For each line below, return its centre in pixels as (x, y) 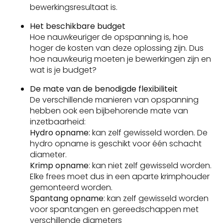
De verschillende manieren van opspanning (114, 100)
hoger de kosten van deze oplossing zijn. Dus (117, 48)
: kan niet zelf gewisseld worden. (150, 166)
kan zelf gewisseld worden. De (149, 133)
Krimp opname (59, 166)
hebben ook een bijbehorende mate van (109, 111)
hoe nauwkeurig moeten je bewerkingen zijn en (120, 59)
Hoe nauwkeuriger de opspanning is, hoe (109, 37)
